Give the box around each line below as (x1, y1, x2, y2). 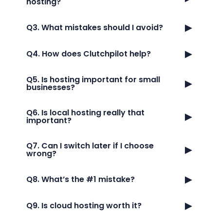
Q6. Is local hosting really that (26, 107, 145, 118)
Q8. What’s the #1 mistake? (26, 174, 135, 185)
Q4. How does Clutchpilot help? (26, 48, 151, 59)
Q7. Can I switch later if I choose (26, 140, 154, 151)
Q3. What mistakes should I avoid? (26, 22, 163, 33)
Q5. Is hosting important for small (26, 74, 160, 85)
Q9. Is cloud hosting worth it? (26, 200, 142, 211)
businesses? (26, 82, 75, 93)
